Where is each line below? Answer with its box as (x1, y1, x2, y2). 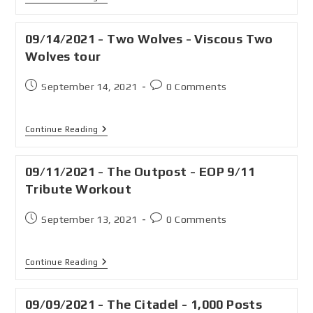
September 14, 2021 (41, 81, 138, 92)
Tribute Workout (24, 182, 131, 196)
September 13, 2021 (41, 214, 138, 225)
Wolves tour (24, 49, 101, 64)
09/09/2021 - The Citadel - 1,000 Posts (24, 297, 263, 312)
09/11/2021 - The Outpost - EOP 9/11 (24, 164, 255, 179)
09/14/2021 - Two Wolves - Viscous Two (24, 31, 273, 46)
